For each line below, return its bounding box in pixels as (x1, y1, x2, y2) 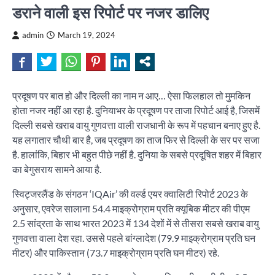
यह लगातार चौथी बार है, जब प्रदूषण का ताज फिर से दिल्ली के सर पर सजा (12, 134, 260, 146)
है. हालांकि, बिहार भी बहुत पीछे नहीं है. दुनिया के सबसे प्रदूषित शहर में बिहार (12, 149, 261, 161)
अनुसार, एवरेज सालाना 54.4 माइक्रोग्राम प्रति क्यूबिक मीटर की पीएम (12, 203, 250, 215)
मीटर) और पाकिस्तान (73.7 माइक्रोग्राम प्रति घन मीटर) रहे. (12, 247, 219, 259)
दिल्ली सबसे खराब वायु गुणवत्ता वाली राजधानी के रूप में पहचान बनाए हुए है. (12, 119, 260, 131)
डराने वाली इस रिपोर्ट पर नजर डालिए (12, 3, 209, 23)
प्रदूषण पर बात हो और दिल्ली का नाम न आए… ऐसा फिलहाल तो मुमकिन (12, 90, 250, 102)
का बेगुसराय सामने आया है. (12, 163, 103, 176)
